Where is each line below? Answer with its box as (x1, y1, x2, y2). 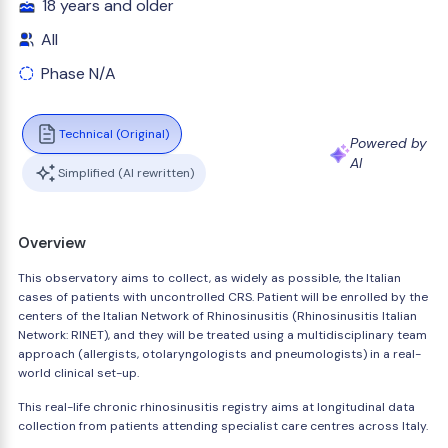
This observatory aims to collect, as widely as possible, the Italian (18, 270, 401, 286)
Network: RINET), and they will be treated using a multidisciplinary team (18, 327, 427, 343)
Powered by (350, 134, 428, 152)
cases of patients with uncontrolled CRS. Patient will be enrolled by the (18, 289, 428, 305)
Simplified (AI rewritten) (58, 164, 194, 181)
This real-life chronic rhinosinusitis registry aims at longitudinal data (18, 399, 415, 415)
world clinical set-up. (18, 365, 139, 381)
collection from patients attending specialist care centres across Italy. (18, 418, 428, 434)
